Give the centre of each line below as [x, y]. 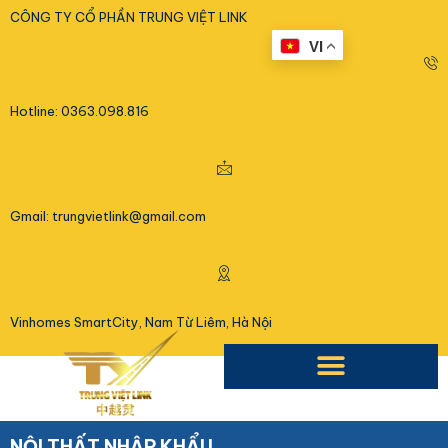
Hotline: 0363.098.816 [79, 111]
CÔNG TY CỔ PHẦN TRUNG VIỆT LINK [129, 17]
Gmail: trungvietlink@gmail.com [108, 216]
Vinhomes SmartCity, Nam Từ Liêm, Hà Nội [141, 322]
